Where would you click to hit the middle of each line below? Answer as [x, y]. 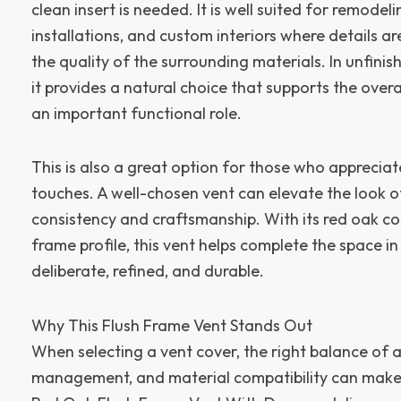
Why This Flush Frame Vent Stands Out [172, 325]
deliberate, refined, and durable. [148, 271]
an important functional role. [137, 113]
